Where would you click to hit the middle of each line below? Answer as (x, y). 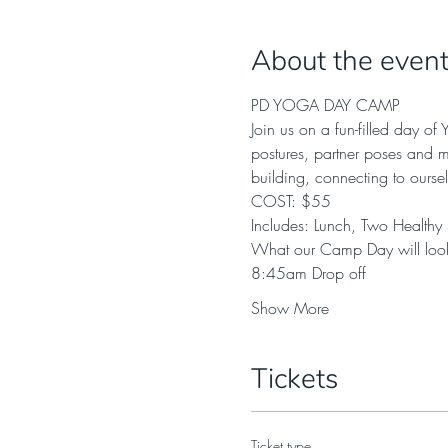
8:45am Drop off (310, 272)
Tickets (294, 378)
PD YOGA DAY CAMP (325, 104)
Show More (289, 307)
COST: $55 (293, 200)
